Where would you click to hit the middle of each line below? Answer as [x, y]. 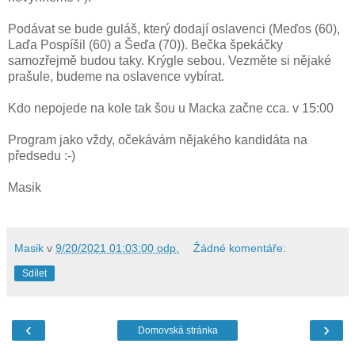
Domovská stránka [177, 331]
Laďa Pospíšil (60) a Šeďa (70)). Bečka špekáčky [145, 45]
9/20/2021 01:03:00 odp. [117, 248]
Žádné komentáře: [240, 248]
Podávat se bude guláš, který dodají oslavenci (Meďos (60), [174, 29]
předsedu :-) [42, 156]
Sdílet [34, 274]
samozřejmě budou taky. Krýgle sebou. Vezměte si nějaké [170, 61]
